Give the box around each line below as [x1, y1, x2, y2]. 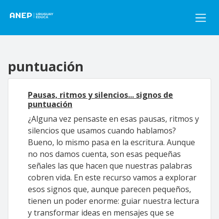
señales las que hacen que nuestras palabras [28, 160, 192, 171]
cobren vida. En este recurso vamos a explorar [28, 172, 197, 183]
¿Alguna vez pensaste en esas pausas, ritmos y [28, 113, 199, 124]
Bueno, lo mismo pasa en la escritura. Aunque [28, 137, 195, 148]
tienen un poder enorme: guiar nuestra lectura [28, 196, 199, 206]
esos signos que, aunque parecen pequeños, [28, 184, 191, 195]
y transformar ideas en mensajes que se [28, 207, 174, 218]
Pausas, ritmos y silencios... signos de [28, 89, 173, 100]
